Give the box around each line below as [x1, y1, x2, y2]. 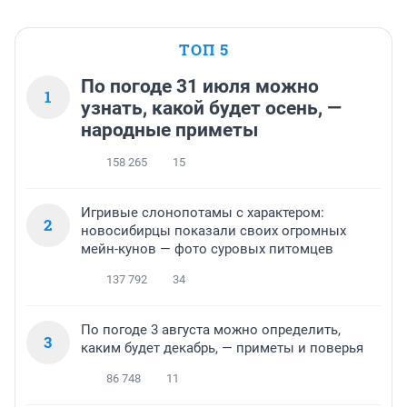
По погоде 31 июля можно [81, 74, 319, 97]
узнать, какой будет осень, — [81, 96, 342, 119]
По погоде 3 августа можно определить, [81, 321, 341, 338]
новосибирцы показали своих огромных [81, 222, 346, 239]
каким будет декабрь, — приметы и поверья [81, 339, 363, 356]
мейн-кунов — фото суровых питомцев [81, 240, 333, 257]
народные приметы [81, 118, 258, 141]
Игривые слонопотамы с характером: [81, 203, 324, 221]
